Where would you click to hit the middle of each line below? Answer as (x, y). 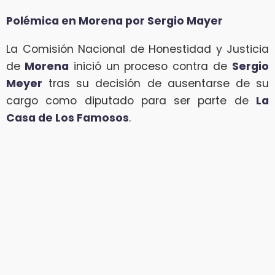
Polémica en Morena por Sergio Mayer (114, 21)
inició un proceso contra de (150, 66)
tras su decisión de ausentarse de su (156, 83)
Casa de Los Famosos (68, 118)
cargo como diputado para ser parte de (131, 100)
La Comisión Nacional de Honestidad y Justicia (137, 49)
